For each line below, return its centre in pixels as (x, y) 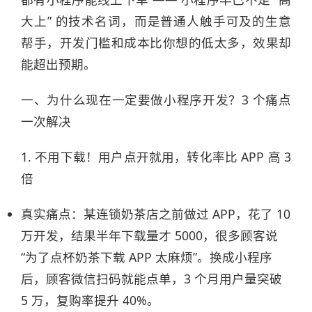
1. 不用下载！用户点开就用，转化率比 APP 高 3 (156, 157)
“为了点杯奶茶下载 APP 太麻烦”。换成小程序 (147, 257)
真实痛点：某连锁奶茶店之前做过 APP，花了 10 (156, 214)
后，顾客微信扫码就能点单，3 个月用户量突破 (151, 279)
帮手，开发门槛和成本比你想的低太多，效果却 (156, 42)
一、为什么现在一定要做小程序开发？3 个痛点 (156, 100)
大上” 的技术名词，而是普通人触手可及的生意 (156, 21)
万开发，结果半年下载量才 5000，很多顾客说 (149, 235)
